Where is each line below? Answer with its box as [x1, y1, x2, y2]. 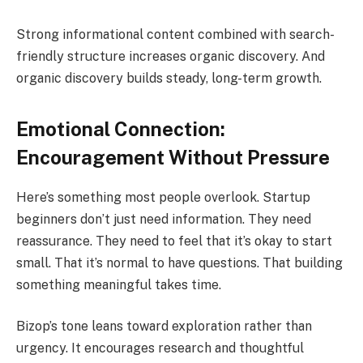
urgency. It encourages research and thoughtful [16, 340, 304, 357]
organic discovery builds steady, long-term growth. [16, 70, 322, 86]
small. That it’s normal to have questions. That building [16, 254, 343, 271]
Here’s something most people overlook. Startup [16, 189, 310, 205]
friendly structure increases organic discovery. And [16, 48, 325, 64]
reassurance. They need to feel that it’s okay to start [16, 233, 332, 249]
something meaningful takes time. [16, 276, 221, 293]
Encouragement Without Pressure [16, 145, 330, 169]
